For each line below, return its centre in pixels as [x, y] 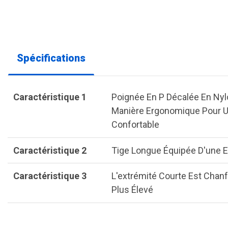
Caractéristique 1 [50, 97]
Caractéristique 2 [50, 150]
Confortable [135, 125]
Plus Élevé [132, 190]
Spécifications [51, 58]
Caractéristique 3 [50, 176]
